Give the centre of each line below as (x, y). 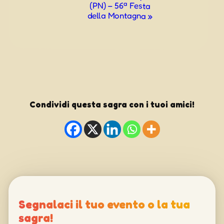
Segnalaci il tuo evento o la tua (104, 204)
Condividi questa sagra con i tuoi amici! (112, 104)
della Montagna (117, 15)
